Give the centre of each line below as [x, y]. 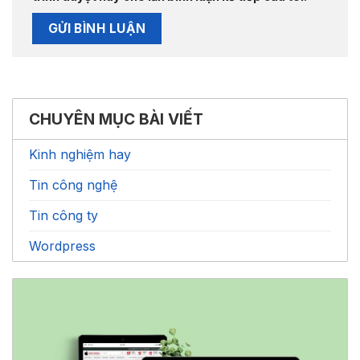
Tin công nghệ [73, 184]
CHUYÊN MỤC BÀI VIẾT [116, 119]
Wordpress [62, 245]
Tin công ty [63, 215]
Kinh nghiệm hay [80, 154]
